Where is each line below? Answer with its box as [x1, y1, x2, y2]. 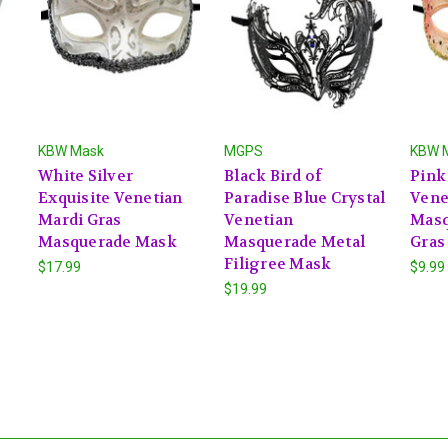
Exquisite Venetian [38, 187, 183, 208]
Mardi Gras [38, 209, 122, 230]
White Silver [38, 165, 133, 186]
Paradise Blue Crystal [224, 187, 386, 208]
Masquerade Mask [38, 231, 177, 252]
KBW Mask [38, 142, 104, 159]
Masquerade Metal [224, 231, 365, 252]
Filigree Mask [224, 253, 332, 274]
